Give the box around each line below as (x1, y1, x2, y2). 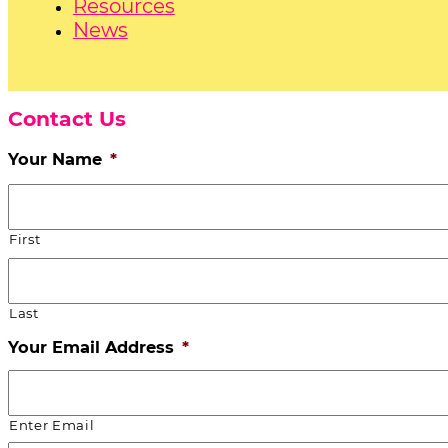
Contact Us (8, 106, 126, 132)
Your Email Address (8, 337, 174, 358)
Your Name (8, 149, 102, 170)
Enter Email (9, 417, 95, 434)
